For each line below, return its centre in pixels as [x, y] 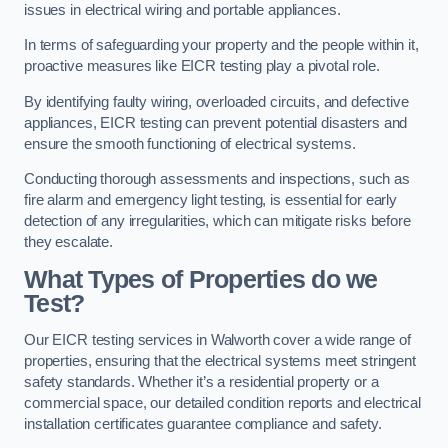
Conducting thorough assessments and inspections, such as [217, 179]
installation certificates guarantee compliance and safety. [203, 424]
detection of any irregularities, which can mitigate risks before [217, 221]
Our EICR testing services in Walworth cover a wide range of [217, 340]
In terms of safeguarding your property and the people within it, [221, 45]
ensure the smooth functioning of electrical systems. [190, 143]
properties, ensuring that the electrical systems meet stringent [220, 361]
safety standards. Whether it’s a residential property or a [201, 382]
